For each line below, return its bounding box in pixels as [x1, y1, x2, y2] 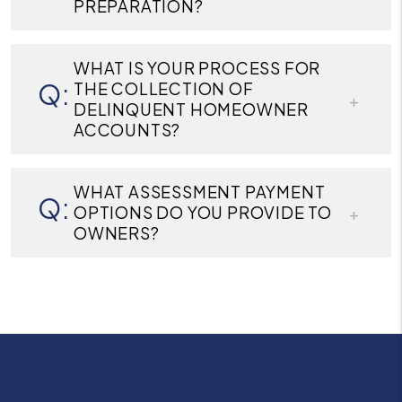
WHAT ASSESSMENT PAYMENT [74, 181, 326, 203]
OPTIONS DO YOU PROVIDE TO [74, 202, 332, 223]
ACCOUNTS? [74, 119, 181, 141]
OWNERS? [74, 223, 160, 244]
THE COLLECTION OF [74, 78, 254, 100]
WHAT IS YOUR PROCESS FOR [74, 57, 321, 79]
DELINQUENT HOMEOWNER [74, 99, 310, 120]
